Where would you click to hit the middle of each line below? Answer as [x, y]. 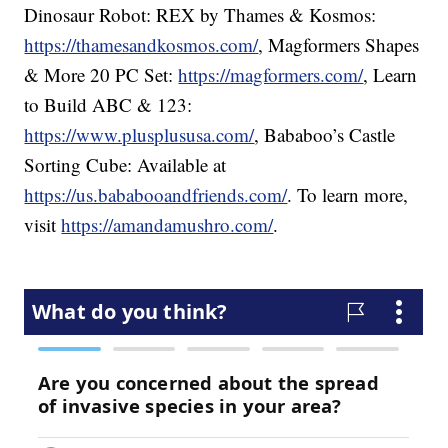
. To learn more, [348, 195]
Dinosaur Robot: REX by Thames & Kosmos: [200, 15]
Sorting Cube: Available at [125, 165]
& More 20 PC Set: [101, 75]
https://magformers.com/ [271, 75]
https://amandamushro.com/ [167, 225]
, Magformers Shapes [339, 45]
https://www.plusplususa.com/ [139, 135]
